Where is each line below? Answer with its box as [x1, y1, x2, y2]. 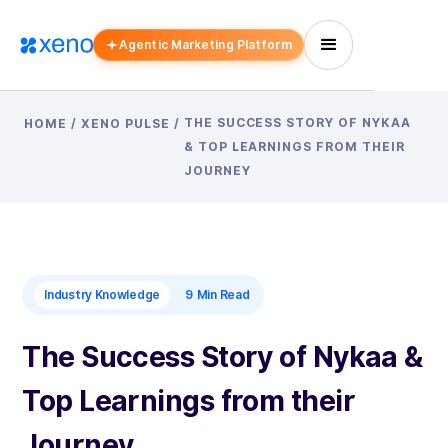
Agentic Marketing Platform [119, 37, 292, 52]
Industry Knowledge [44, 287, 160, 302]
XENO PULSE [81, 116, 170, 131]
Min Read [196, 287, 250, 302]
